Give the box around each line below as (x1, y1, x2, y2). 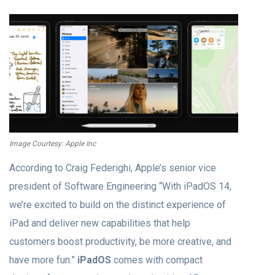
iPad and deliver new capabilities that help (9, 217, 190, 229)
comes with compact (111, 254, 203, 266)
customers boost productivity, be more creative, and (9, 235, 231, 247)
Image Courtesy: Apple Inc (9, 139, 96, 148)
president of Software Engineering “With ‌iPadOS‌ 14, (9, 180, 231, 192)
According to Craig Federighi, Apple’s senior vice (9, 161, 216, 174)
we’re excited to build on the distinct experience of (9, 198, 226, 211)
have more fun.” (9, 254, 77, 266)
